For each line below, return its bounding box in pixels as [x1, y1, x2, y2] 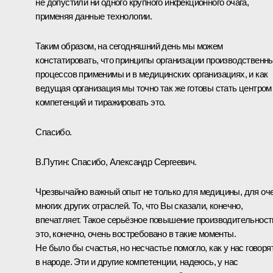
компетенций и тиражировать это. [35, 96, 166, 107]
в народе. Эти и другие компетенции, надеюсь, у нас [35, 256, 238, 267]
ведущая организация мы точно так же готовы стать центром [35, 82, 272, 93]
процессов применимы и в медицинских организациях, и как [35, 68, 268, 79]
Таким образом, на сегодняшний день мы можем [35, 40, 223, 51]
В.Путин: [35, 156, 71, 167]
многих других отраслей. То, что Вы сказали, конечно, [35, 200, 243, 211]
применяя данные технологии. [35, 10, 152, 21]
